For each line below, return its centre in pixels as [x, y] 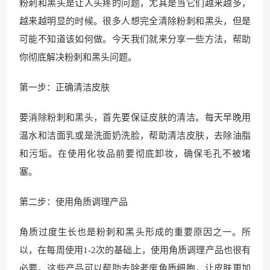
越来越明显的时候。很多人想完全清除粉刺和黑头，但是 [135, 21]
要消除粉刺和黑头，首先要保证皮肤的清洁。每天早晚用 [135, 118]
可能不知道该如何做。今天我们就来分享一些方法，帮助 [135, 39]
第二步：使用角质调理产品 [74, 202]
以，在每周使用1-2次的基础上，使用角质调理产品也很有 [135, 250]
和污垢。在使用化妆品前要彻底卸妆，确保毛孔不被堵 [135, 154]
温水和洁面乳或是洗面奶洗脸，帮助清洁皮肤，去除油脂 [135, 136]
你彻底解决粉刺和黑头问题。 [78, 58]
